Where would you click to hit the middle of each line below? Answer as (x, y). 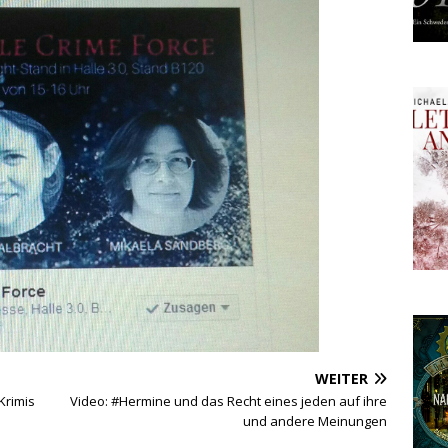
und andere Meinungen (315, 420)
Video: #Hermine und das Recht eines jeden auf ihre (229, 400)
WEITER (342, 378)
